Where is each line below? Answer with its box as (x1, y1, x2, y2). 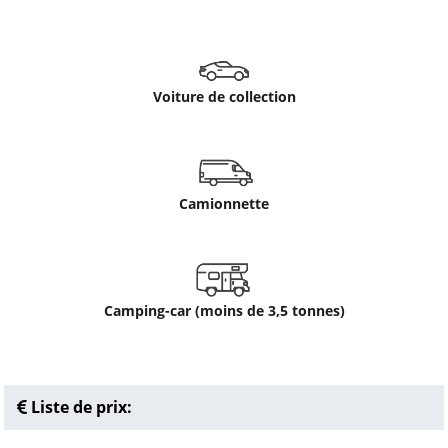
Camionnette (179, 194, 269, 213)
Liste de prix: (27, 396, 132, 418)
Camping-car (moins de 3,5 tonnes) (103, 301, 345, 320)
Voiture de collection (152, 87, 296, 106)
